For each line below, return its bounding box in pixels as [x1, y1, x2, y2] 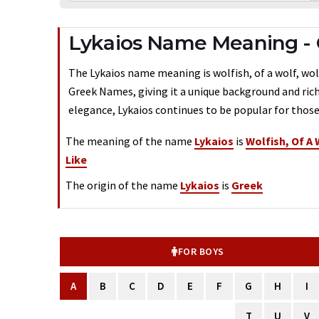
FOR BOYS [177, 245, 225, 258]
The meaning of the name [66, 134, 194, 148]
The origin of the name [66, 178, 180, 192]
